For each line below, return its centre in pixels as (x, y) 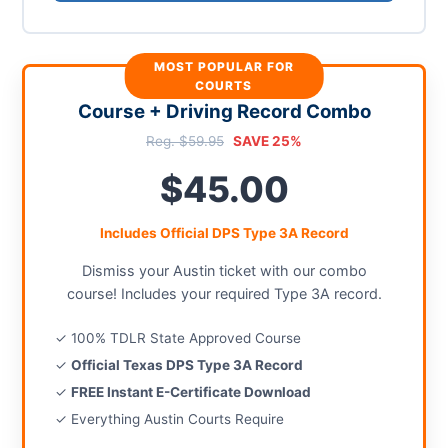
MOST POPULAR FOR (223, 66)
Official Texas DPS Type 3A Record (187, 365)
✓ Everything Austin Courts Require (170, 419)
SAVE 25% (267, 141)
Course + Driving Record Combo (224, 111)
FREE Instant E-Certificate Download (191, 392)
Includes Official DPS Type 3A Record (224, 233)
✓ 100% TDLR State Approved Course (178, 338)
